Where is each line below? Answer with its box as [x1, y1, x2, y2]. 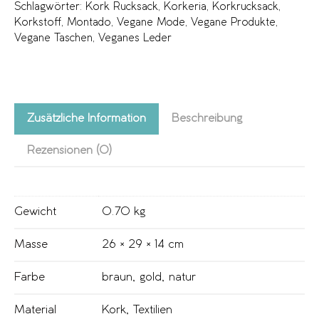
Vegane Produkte [191, 18, 276, 28]
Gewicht [14, 206, 56, 218]
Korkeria [164, 2, 206, 13]
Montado [67, 18, 111, 28]
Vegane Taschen [14, 33, 93, 44]
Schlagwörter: [14, 2, 85, 13]
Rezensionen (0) [27, 145, 112, 157]
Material [14, 305, 56, 316]
